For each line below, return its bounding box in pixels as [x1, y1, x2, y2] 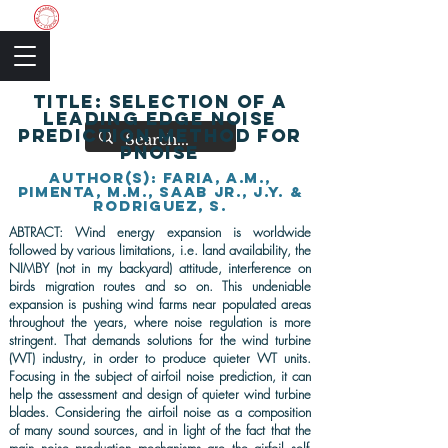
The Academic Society [74, 5, 254, 29]
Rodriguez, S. [93, 196, 227, 215]
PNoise [120, 141, 200, 164]
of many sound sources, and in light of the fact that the [9, 421, 311, 439]
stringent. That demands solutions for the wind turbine [9, 331, 311, 349]
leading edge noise [43, 107, 277, 130]
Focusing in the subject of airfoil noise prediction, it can [9, 367, 311, 385]
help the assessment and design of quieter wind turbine [9, 385, 311, 403]
